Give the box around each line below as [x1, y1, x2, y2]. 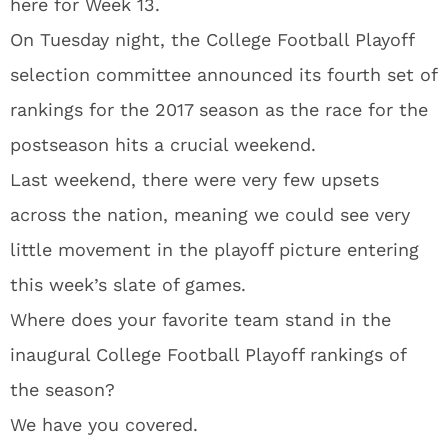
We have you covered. [10, 414, 198, 435]
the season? [10, 379, 115, 400]
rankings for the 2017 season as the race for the [10, 99, 428, 120]
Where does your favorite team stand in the [10, 309, 391, 330]
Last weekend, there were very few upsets [10, 169, 379, 190]
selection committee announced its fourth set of [10, 64, 437, 85]
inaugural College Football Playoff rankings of [10, 344, 406, 365]
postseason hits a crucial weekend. [10, 134, 316, 155]
